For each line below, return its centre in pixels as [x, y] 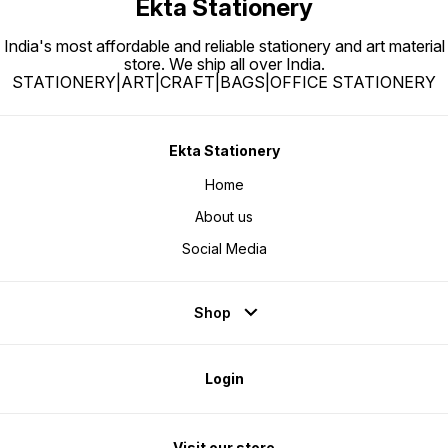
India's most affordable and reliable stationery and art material [224, 46]
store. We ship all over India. [224, 64]
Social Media [224, 249]
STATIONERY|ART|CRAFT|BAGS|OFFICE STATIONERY [224, 82]
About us [224, 217]
